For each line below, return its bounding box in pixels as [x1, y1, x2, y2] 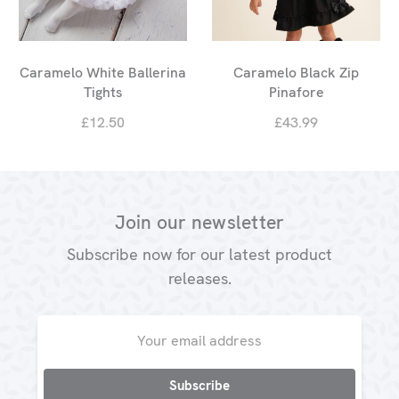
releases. [167, 268, 232, 289]
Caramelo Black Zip [233, 62, 359, 82]
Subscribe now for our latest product [67, 244, 332, 265]
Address [37, 335, 85, 352]
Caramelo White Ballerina [20, 62, 186, 82]
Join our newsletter [114, 210, 285, 235]
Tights [84, 82, 122, 102]
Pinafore [268, 82, 324, 102]
